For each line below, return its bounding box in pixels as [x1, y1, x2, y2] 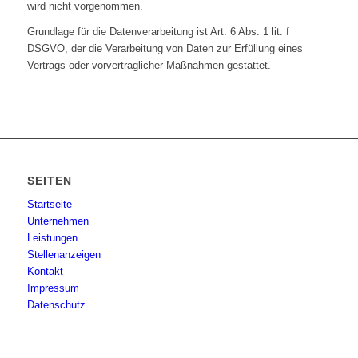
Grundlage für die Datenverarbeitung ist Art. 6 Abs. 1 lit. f [26, 26, 289, 38]
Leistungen [26, 232, 78, 245]
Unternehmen [26, 215, 89, 228]
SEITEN [26, 174, 72, 188]
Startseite [26, 198, 72, 211]
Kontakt [26, 265, 63, 278]
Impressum [26, 282, 79, 295]
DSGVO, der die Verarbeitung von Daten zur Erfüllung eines [26, 42, 303, 55]
